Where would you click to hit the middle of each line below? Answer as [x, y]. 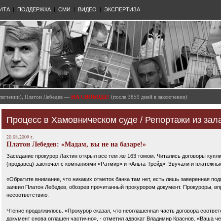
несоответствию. [28, 195]
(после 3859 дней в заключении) [149, 97]
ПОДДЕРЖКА [34, 9]
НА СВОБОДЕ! [90, 97]
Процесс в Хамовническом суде [72, 120]
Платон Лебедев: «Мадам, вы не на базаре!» [76, 144]
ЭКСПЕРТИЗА [122, 9]
